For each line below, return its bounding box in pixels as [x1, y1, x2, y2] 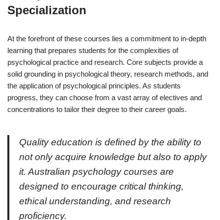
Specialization [7, 3, 86, 17]
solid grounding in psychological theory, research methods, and [7, 69, 208, 78]
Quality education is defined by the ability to [19, 137, 201, 147]
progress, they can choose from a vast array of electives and [7, 93, 202, 102]
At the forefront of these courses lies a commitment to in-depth [7, 34, 206, 43]
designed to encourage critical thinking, [19, 181, 184, 192]
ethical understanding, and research [19, 195, 171, 206]
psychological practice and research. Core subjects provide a [7, 57, 203, 66]
